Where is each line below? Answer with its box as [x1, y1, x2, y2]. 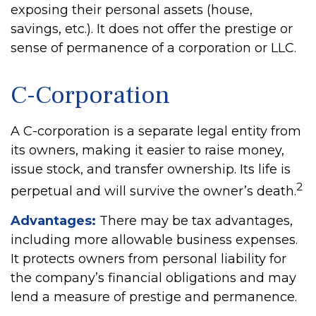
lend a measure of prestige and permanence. [11, 289, 297, 305]
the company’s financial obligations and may [11, 270, 296, 286]
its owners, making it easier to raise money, [11, 142, 284, 158]
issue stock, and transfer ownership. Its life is [11, 162, 291, 177]
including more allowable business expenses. [11, 232, 298, 248]
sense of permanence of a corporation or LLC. [11, 40, 296, 56]
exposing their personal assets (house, [11, 2, 253, 18]
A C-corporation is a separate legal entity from [11, 123, 301, 139]
